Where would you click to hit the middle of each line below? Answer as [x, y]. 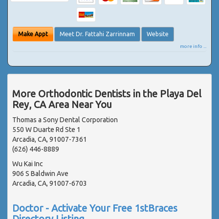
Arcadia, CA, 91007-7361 [50, 139]
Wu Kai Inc [28, 164]
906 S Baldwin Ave [40, 173]
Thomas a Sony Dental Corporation [65, 120]
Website [158, 34]
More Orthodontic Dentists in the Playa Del [107, 93]
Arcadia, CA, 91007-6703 [50, 183]
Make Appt [33, 34]
